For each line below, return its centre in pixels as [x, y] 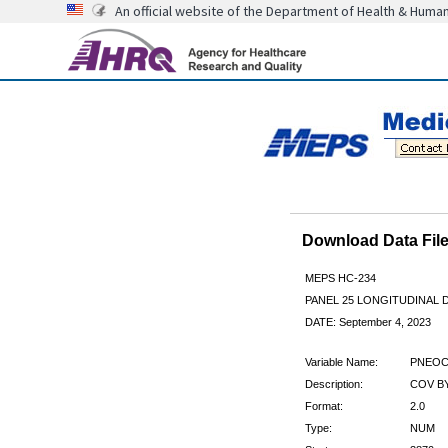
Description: [333, 383]
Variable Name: [341, 361]
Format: [323, 405]
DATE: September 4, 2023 [367, 321]
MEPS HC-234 [340, 277]
